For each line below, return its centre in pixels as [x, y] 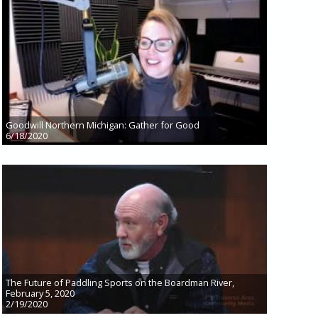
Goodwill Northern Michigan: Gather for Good [102, 125]
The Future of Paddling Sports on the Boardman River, [120, 283]
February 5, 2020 [40, 294]
